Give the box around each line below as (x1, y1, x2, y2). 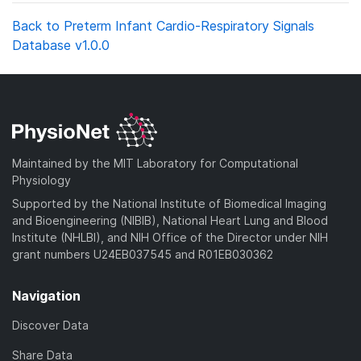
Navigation (12, 287, 81, 304)
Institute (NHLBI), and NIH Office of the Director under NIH (12, 230, 328, 244)
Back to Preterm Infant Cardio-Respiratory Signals (12, 18, 314, 34)
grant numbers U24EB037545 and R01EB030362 (12, 247, 273, 261)
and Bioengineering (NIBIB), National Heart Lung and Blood (12, 213, 328, 227)
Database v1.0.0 (12, 37, 110, 53)
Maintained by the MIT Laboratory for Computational (12, 156, 298, 170)
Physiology (12, 172, 71, 187)
